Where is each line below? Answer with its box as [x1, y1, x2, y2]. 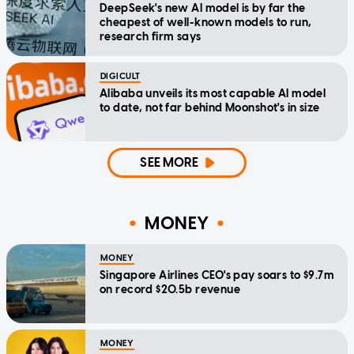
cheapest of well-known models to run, [100, 15, 312, 29]
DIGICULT [100, 70, 141, 81]
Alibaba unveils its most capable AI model [100, 86, 326, 100]
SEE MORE [140, 154, 199, 170]
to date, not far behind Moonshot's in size [100, 100, 320, 115]
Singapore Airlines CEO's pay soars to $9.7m [100, 268, 335, 282]
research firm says [100, 29, 201, 43]
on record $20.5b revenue [100, 282, 241, 296]
